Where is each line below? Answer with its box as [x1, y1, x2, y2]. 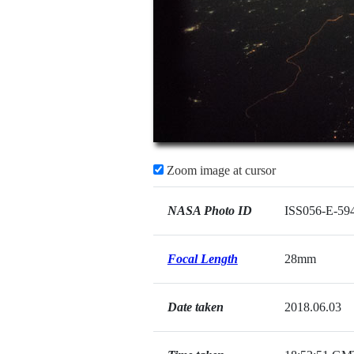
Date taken [167, 300, 224, 314]
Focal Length [167, 252, 238, 265]
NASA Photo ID [167, 204, 252, 217]
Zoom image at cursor [163, 164, 276, 177]
